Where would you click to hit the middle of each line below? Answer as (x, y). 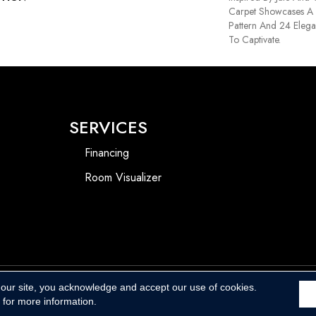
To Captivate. (255, 40)
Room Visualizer (123, 178)
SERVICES (108, 128)
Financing (107, 153)
